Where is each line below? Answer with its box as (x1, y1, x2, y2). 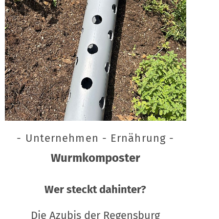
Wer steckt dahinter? (44, 182, 147, 196)
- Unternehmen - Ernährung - (17, 131, 175, 145)
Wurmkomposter (50, 151, 140, 165)
